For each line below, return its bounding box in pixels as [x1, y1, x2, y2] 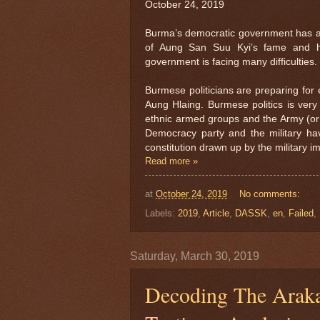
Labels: [145, 207, 178, 219]
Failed [289, 207, 314, 219]
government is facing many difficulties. [145, 56, 317, 68]
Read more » [145, 156, 198, 167]
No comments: [239, 189, 303, 199]
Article [203, 207, 229, 219]
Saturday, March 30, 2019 [130, 249, 259, 262]
